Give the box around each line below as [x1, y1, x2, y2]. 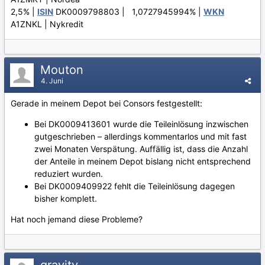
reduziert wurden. [34, 168, 103, 179]
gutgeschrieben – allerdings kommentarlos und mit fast [34, 131, 247, 141]
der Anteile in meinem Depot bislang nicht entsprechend [34, 156, 251, 166]
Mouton [40, 62, 87, 77]
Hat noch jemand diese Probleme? [11, 214, 143, 224]
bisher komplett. [34, 193, 97, 203]
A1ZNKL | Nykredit [11, 18, 83, 29]
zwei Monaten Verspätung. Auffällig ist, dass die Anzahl [34, 143, 248, 154]
